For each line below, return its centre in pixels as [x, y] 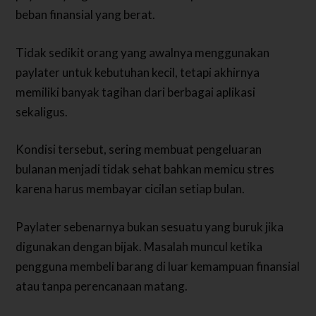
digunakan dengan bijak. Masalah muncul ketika [139, 246]
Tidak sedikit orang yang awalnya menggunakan [143, 52]
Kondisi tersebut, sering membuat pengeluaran [139, 150]
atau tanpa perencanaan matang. [102, 286]
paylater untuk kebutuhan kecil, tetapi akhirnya [138, 72]
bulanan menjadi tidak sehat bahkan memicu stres [145, 169]
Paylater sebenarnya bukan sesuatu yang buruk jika [150, 226]
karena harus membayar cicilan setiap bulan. [130, 189]
